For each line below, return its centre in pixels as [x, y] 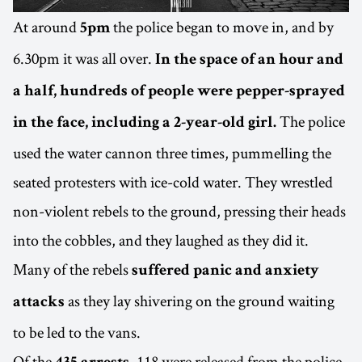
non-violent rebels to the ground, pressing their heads [179, 211]
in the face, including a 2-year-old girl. [145, 124]
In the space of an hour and [249, 61]
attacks [39, 303]
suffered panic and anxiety [225, 272]
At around [46, 27]
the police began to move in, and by [222, 27]
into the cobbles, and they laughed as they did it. [161, 240]
